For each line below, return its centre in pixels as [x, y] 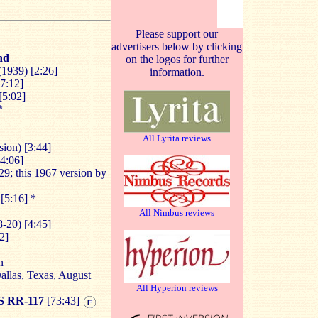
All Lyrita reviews [177, 138]
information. [177, 72]
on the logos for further [177, 59]
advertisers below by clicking [177, 46]
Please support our [177, 34]
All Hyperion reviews [177, 288]
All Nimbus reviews [177, 213]
